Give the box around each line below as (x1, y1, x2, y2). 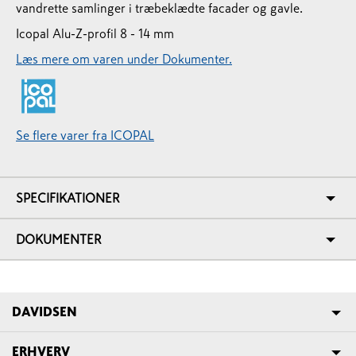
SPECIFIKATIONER (16, 192, 120, 204)
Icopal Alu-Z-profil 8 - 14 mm (16, 27, 174, 40)
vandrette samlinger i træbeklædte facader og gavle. (16, 2, 303, 14)
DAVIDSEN (12, 305, 77, 318)
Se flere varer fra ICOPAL (16, 129, 154, 141)
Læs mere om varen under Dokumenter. (16, 52, 232, 65)
